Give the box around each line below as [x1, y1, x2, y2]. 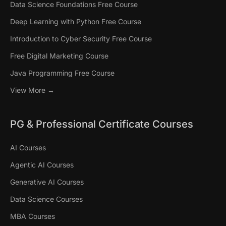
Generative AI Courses [10, 178, 84, 187]
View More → [10, 86, 54, 95]
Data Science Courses [10, 195, 83, 204]
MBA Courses [10, 212, 55, 221]
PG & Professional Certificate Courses [10, 118, 193, 131]
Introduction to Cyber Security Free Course [10, 34, 152, 43]
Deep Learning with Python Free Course [10, 17, 141, 26]
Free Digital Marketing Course [10, 51, 108, 61]
